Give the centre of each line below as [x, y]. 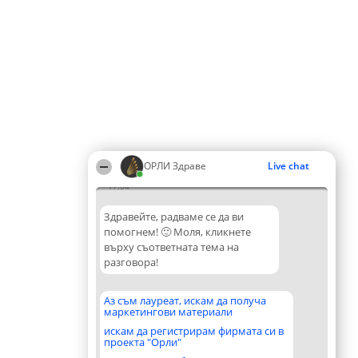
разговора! [131, 262]
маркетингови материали [168, 312]
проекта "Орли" [143, 342]
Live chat [288, 166]
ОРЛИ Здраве [175, 166]
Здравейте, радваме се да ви [174, 217]
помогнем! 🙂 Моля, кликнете [177, 232]
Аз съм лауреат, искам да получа [185, 300]
